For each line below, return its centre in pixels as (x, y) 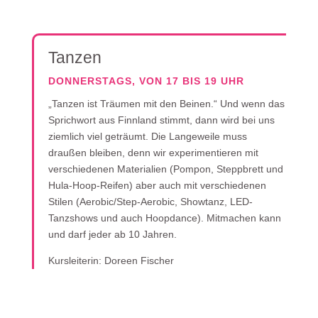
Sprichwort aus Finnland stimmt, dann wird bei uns (161, 120)
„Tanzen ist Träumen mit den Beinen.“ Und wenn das (166, 104)
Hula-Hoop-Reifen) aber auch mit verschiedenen (157, 185)
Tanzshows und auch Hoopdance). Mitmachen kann (164, 218)
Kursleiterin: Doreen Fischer (111, 261)
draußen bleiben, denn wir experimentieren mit (153, 153)
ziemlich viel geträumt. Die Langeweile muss (147, 136)
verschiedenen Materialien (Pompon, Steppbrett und (165, 169)
